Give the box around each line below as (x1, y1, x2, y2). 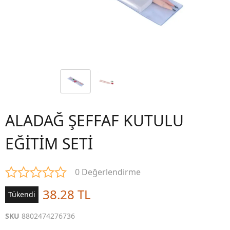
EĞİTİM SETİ (5, 133, 93, 154)
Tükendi (8, 189, 35, 199)
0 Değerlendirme (75, 166, 141, 178)
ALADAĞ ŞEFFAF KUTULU (5, 110, 184, 131)
